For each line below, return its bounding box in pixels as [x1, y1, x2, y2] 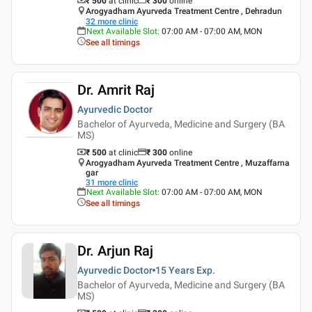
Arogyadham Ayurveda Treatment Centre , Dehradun [86, 6, 282, 16]
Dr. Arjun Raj [77, 242, 153, 259]
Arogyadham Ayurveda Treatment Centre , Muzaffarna [86, 157, 290, 168]
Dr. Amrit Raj [77, 81, 155, 98]
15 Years [155, 264, 194, 276]
